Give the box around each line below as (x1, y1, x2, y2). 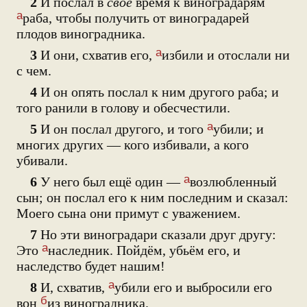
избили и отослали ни (162, 47, 290, 62)
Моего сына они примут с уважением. (16, 206, 241, 221)
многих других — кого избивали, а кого (16, 137, 249, 152)
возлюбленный (190, 174, 277, 189)
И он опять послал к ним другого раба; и (37, 84, 279, 99)
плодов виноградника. (16, 26, 145, 41)
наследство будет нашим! (16, 258, 165, 273)
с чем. (16, 63, 51, 78)
